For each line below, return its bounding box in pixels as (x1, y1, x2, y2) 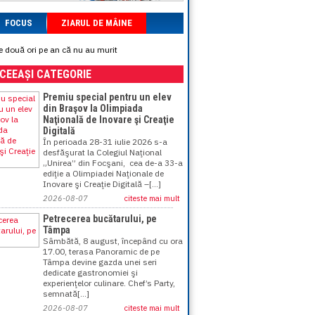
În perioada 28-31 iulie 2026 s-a (43, 136, 167, 147)
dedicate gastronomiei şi (43, 267, 138, 278)
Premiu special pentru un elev (43, 91, 172, 103)
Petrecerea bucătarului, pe (43, 213, 157, 224)
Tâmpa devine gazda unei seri (43, 257, 157, 267)
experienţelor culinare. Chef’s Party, (43, 278, 175, 288)
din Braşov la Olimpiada (43, 103, 143, 114)
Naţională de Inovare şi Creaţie (43, 114, 174, 125)
